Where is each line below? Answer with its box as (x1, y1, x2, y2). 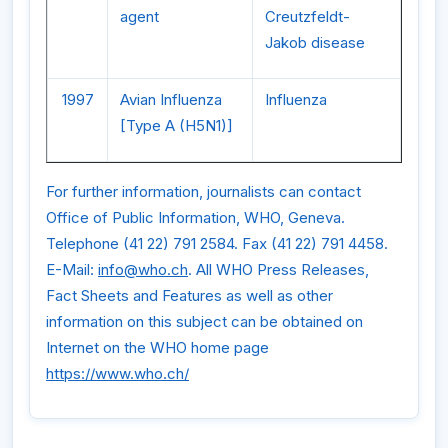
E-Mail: (46, 259, 98, 279)
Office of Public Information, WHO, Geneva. (46, 207, 345, 227)
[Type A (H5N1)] (120, 115, 233, 135)
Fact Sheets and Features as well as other (46, 285, 333, 305)
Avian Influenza (120, 89, 222, 109)
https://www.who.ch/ (46, 363, 189, 383)
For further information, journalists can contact (46, 181, 361, 201)
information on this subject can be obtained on (46, 311, 363, 331)
